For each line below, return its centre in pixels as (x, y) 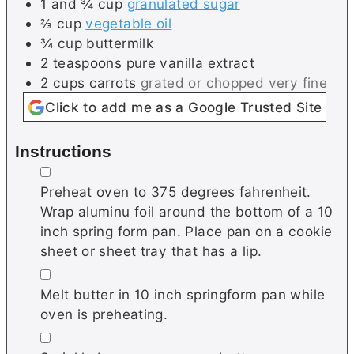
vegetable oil (129, 24)
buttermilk (120, 43)
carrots (113, 83)
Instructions (63, 151)
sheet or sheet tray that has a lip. (151, 250)
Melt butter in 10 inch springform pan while (183, 294)
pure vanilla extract (190, 63)
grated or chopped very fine (234, 83)
